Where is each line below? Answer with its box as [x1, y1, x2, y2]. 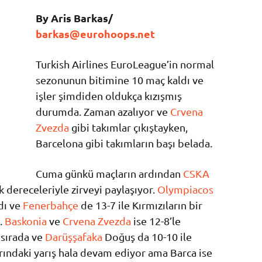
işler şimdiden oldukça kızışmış [35, 89, 182, 102]
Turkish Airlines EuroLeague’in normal [35, 58, 214, 71]
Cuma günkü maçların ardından [35, 167, 183, 180]
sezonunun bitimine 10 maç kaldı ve [35, 74, 204, 87]
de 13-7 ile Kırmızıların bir [78, 199, 202, 212]
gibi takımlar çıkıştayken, [68, 121, 188, 134]
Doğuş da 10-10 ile [102, 230, 192, 243]
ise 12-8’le [131, 215, 181, 227]
